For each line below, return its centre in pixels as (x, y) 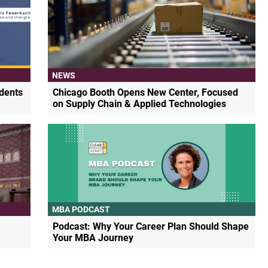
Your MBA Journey (93, 238)
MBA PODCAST (81, 209)
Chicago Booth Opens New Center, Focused (146, 93)
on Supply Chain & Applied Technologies (140, 104)
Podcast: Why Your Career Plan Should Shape (151, 227)
